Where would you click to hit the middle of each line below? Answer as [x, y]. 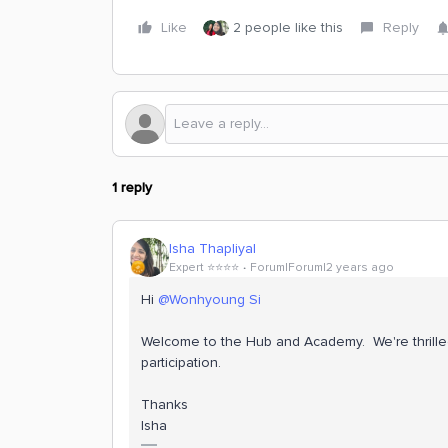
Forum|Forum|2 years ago [322, 267]
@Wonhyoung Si [209, 299]
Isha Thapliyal [212, 248]
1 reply [132, 187]
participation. [181, 362]
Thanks [164, 404]
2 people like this [288, 27]
